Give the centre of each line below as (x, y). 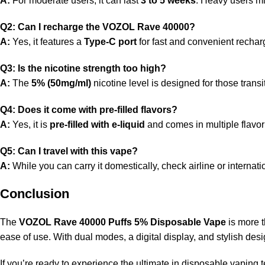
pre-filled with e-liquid (97, 125)
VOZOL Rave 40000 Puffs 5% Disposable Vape (122, 222)
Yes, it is (30, 125)
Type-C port (110, 42)
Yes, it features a (47, 42)
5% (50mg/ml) (61, 83)
